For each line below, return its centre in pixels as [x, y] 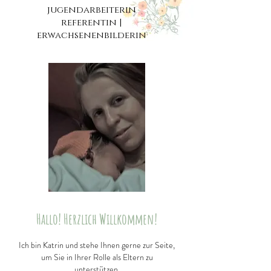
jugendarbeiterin [91, 10]
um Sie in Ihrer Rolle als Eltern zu [97, 257]
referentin [90, 23]
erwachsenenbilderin [91, 35]
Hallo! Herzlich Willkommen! [97, 219]
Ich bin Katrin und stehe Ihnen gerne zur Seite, [97, 245]
